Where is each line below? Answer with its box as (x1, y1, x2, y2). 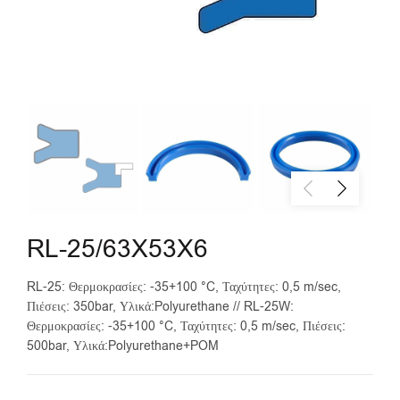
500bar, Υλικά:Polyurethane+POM (27, 337, 219, 355)
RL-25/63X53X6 (27, 232, 208, 267)
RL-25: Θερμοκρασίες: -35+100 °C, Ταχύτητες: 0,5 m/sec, (27, 279, 341, 296)
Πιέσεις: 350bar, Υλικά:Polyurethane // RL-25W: (27, 298, 294, 316)
